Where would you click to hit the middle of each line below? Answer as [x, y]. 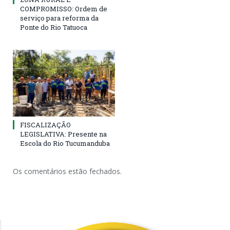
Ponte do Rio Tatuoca [54, 27]
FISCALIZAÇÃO [45, 125]
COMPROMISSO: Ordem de [64, 9]
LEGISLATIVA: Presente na [63, 134]
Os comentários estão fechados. [67, 171]
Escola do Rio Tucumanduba [65, 143]
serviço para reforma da [59, 18]
